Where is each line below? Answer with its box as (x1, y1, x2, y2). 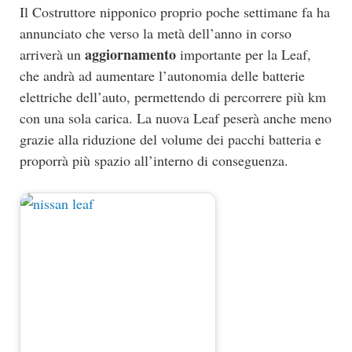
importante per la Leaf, (176, 44, 311, 64)
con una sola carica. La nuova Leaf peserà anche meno (20, 108, 332, 127)
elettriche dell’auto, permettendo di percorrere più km (20, 86, 326, 106)
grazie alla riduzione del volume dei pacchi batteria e (20, 129, 321, 148)
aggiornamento (85, 43, 176, 64)
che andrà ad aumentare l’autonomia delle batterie (20, 65, 305, 85)
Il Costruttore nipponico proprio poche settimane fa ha (20, 2, 330, 21)
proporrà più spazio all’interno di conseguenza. (20, 150, 288, 170)
